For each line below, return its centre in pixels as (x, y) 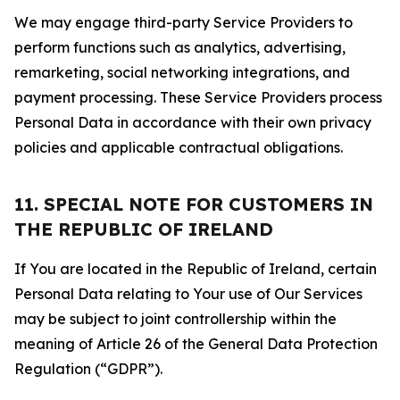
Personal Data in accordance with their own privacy (193, 122)
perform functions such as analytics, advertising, (180, 47)
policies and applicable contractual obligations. (179, 147)
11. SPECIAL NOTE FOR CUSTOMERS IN (194, 204)
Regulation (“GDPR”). (88, 369)
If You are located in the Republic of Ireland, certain (196, 269)
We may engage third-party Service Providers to (183, 22)
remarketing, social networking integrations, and (182, 72)
